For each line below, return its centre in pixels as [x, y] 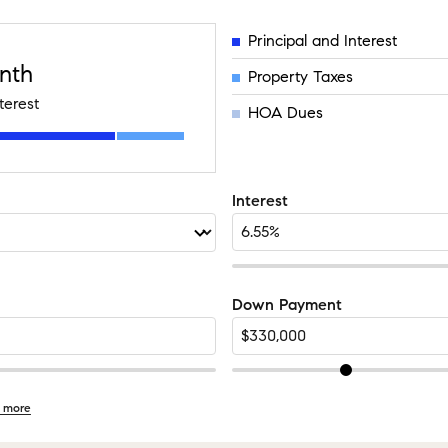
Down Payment [287, 304]
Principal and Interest [323, 40]
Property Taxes [301, 76]
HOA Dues [286, 112]
